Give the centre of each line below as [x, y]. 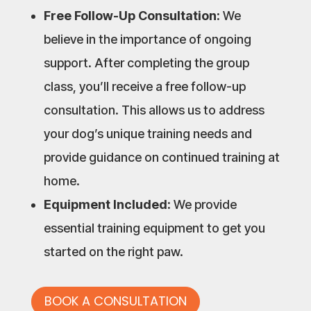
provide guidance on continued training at [161, 157]
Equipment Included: [107, 204]
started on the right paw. [113, 251]
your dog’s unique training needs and [148, 133]
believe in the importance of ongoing [147, 39]
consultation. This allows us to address [154, 110]
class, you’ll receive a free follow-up [144, 86]
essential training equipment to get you [154, 228]
